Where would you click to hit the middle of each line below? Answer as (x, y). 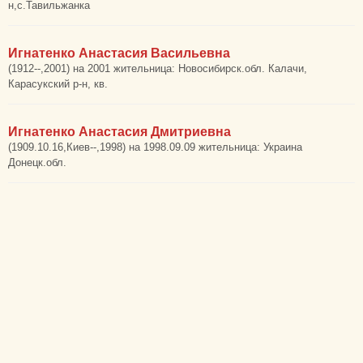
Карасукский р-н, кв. (58, 84)
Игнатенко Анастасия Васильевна (119, 53)
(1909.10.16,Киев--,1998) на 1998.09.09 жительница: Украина (155, 147)
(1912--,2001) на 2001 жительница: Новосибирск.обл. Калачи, (158, 68)
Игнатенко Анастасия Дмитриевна (120, 132)
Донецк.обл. (37, 162)
